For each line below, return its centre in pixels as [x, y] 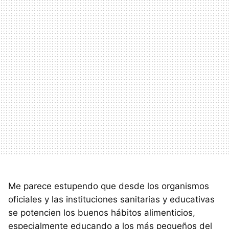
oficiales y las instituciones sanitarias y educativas [111, 200]
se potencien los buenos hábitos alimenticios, [102, 213]
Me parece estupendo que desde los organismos [109, 186]
